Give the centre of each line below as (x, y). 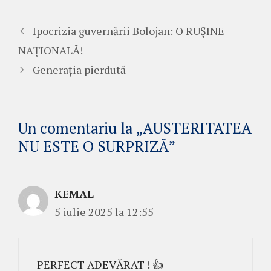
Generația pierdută (79, 70)
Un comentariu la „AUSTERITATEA (135, 128)
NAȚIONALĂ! (51, 50)
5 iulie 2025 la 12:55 (104, 212)
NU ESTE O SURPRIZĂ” (97, 146)
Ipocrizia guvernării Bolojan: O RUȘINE (128, 31)
